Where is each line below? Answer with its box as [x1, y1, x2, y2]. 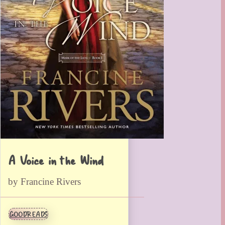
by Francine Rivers [8, 176, 81, 187]
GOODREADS [9, 208, 48, 220]
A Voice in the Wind [8, 150, 103, 169]
